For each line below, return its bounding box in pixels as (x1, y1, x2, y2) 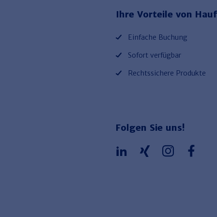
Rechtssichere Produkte (128, 68, 206, 77)
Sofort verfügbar (128, 50, 181, 60)
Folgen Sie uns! (116, 122, 185, 133)
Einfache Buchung (128, 32, 187, 42)
